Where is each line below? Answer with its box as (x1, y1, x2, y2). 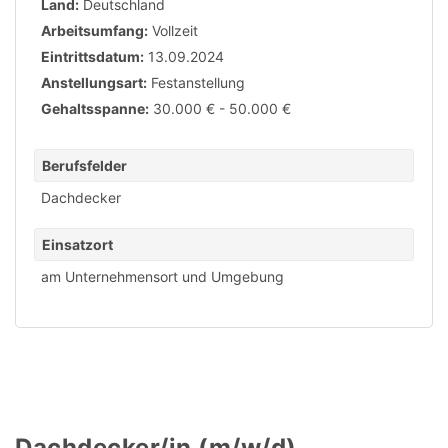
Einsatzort (42, 236, 113, 253)
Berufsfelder (42, 157, 127, 174)
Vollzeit (152, 22, 198, 39)
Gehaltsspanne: (41, 100, 149, 117)
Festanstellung (151, 74, 245, 91)
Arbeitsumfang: (41, 22, 148, 39)
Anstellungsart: (41, 74, 147, 91)
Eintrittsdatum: (41, 48, 144, 65)
